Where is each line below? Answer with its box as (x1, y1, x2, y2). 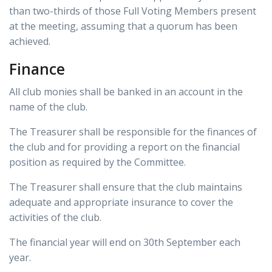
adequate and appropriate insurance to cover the (9, 195, 233, 209)
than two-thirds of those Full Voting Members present (9, 4, 256, 18)
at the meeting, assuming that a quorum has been (9, 19, 237, 33)
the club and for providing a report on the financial (9, 140, 240, 154)
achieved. (9, 35, 50, 49)
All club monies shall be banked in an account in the (9, 85, 243, 99)
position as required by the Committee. (9, 155, 186, 169)
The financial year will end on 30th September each (9, 236, 240, 250)
